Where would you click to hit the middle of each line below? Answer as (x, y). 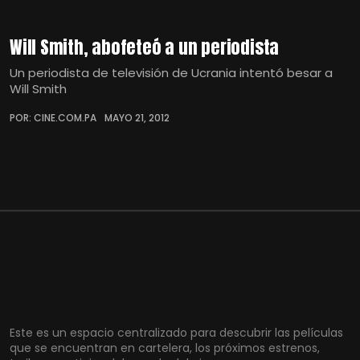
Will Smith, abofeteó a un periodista (145, 47)
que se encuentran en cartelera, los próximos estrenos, (165, 348)
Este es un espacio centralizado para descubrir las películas (176, 333)
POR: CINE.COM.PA (53, 117)
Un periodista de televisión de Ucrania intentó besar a (171, 72)
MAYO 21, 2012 (137, 117)
